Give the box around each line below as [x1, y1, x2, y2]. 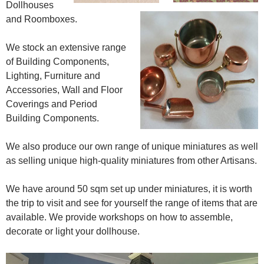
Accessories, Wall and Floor [6, 85, 123, 95]
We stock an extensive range [6, 42, 126, 53]
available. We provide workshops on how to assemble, [6, 212, 233, 223]
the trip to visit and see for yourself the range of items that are [6, 198, 258, 209]
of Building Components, [6, 57, 109, 67]
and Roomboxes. [6, 14, 77, 25]
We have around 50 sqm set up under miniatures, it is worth [6, 184, 252, 194]
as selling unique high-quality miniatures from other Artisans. [6, 156, 257, 166]
